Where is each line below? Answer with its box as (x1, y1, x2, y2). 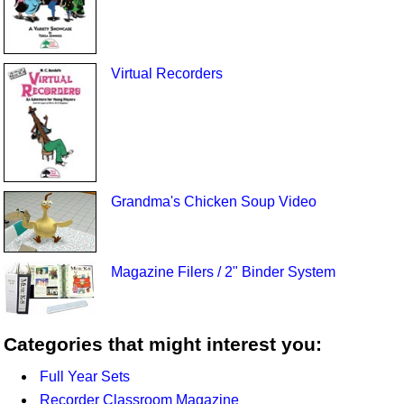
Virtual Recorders (110, 66, 223, 82)
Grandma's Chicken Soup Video (110, 193, 317, 209)
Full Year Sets (40, 368, 131, 384)
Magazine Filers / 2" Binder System (110, 263, 335, 280)
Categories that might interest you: (4, 334, 323, 355)
